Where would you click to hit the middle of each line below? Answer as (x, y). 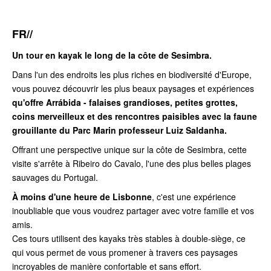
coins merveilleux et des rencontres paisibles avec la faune (135, 116)
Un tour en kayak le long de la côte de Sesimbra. (113, 55)
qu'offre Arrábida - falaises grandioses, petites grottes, (125, 102)
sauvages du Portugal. (56, 177)
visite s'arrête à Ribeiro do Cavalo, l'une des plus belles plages (132, 163)
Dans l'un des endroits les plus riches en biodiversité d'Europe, (132, 74)
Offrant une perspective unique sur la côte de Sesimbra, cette (129, 149)
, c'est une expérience (194, 196)
